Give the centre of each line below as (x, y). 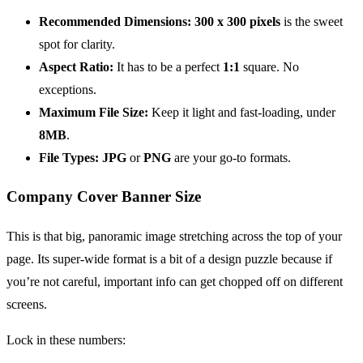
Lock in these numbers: (66, 340)
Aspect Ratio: (76, 66)
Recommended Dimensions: (115, 21)
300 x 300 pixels (237, 21)
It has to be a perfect (168, 66)
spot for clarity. (77, 44)
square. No (269, 66)
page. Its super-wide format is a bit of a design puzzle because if (169, 259)
